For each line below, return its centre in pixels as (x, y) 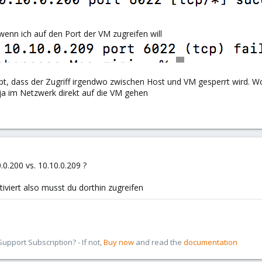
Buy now (119, 242)
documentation (211, 242)
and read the (159, 242)
